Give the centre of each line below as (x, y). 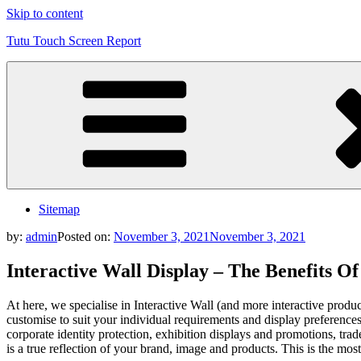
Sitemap (59, 209)
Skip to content (45, 13)
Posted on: (85, 237)
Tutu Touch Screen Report (74, 41)
